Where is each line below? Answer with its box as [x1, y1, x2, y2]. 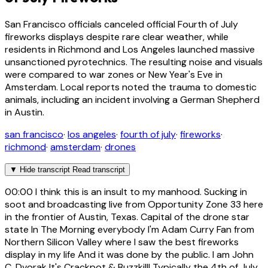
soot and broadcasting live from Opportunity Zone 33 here [5, 197, 263, 211]
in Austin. [5, 105, 44, 118]
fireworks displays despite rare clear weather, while [5, 30, 229, 43]
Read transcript [72, 165, 125, 174]
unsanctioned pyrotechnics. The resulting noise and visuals [5, 55, 263, 68]
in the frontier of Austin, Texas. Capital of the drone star [5, 210, 249, 223]
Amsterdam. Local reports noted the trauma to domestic [5, 80, 257, 93]
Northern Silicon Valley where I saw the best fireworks [5, 235, 239, 248]
